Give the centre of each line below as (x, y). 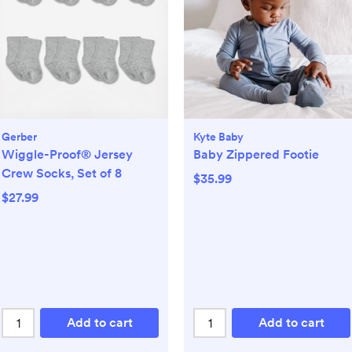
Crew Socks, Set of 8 (62, 174)
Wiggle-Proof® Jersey (67, 155)
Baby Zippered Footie (256, 155)
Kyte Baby (218, 137)
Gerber (19, 137)
